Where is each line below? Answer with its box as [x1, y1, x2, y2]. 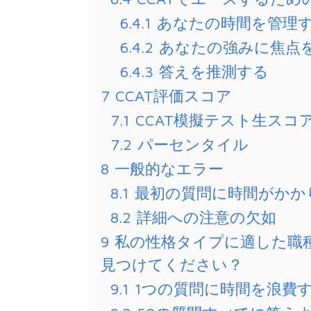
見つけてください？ [101, 255, 243, 274]
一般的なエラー [115, 160, 224, 178]
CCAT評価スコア [115, 87, 232, 106]
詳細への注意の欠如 [137, 208, 276, 227]
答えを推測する [159, 62, 269, 81]
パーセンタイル [137, 135, 249, 154]
